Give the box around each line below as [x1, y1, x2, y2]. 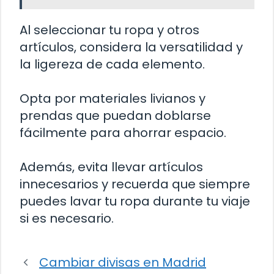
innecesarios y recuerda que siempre [20, 176, 250, 193]
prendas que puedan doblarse [20, 107, 211, 125]
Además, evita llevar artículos [20, 158, 203, 176]
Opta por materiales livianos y [20, 90, 206, 108]
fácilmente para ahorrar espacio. [20, 124, 226, 142]
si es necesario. [20, 210, 114, 228]
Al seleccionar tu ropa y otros [20, 21, 199, 39]
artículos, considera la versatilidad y [20, 39, 243, 56]
